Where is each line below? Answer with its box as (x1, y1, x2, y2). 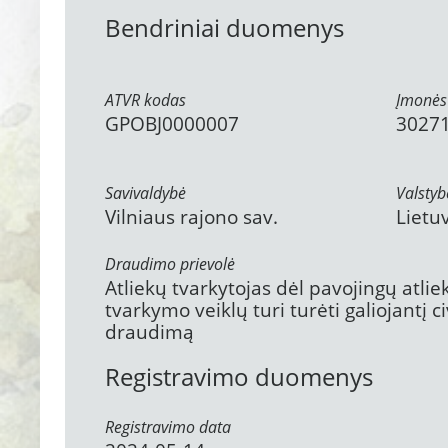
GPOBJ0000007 (105, 111, 239, 137)
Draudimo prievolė (105, 253, 235, 275)
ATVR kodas (105, 89, 186, 111)
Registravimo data (105, 416, 231, 438)
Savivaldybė (105, 182, 186, 204)
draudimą (105, 319, 194, 345)
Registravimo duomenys (105, 360, 373, 393)
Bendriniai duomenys (105, 11, 344, 44)
